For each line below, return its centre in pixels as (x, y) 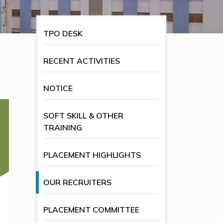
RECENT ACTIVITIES (82, 61)
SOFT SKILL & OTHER (83, 116)
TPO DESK (63, 34)
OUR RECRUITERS (77, 182)
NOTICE (58, 88)
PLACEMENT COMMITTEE (91, 210)
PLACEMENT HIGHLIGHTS (92, 155)
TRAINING (63, 128)
